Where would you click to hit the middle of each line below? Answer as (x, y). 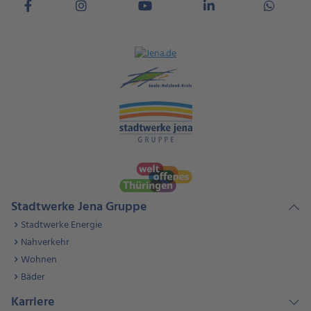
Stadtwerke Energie (61, 225)
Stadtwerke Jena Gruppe (79, 207)
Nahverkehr (45, 242)
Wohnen (39, 260)
